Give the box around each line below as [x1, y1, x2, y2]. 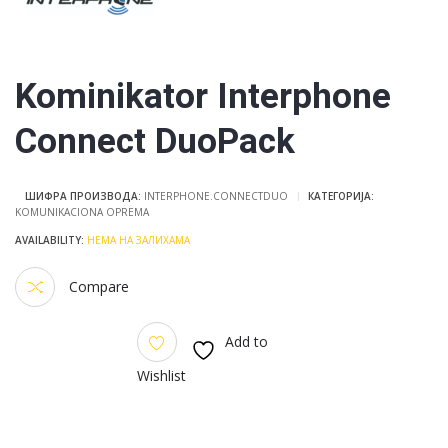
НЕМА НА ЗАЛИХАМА [84, 233, 190, 248]
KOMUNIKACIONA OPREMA [15, 205, 149, 220]
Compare [65, 276, 129, 296]
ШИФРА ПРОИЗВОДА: [25, 189, 144, 204]
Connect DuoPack [15, 116, 295, 169]
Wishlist [136, 366, 186, 386]
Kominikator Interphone [15, 71, 391, 124]
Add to [224, 331, 268, 351]
